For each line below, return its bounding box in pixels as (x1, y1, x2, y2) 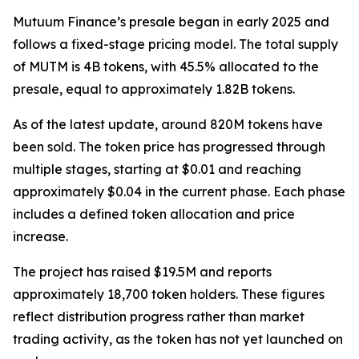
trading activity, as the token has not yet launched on (13, 330, 343, 347)
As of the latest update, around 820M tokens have (13, 115, 323, 132)
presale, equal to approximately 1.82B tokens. (13, 80, 295, 97)
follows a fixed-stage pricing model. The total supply (13, 35, 338, 52)
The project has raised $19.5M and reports (13, 263, 272, 280)
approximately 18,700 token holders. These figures (13, 285, 325, 302)
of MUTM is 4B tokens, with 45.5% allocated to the (13, 58, 319, 75)
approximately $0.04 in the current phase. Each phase (13, 183, 345, 200)
